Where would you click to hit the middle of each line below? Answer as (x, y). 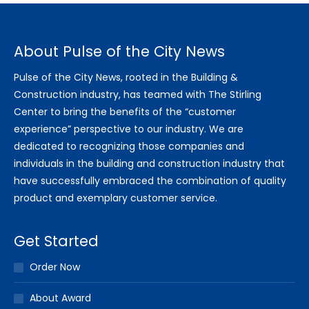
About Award (60, 298)
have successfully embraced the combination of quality (150, 181)
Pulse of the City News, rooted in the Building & (126, 78)
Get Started (56, 241)
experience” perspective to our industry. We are (129, 129)
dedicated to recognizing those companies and (129, 147)
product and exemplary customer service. (116, 198)
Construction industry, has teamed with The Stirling (138, 95)
